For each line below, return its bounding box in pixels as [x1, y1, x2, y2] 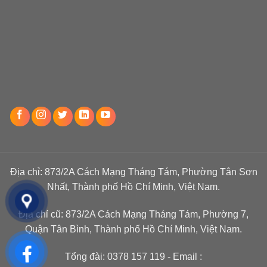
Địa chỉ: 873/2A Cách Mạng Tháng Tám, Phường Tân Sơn [10, 167, 257, 178]
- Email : [165, 252, 202, 262]
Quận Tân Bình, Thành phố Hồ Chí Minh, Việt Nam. [25, 224, 242, 235]
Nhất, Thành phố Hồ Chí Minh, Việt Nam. [47, 182, 220, 193]
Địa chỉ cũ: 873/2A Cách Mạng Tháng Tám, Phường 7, [18, 209, 249, 220]
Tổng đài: [65, 252, 107, 262]
